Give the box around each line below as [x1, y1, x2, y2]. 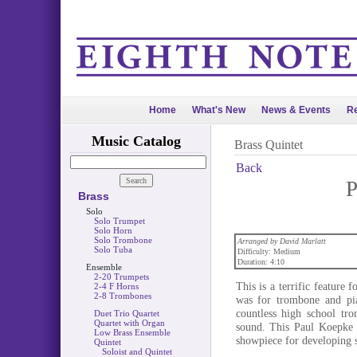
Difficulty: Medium [237, 247, 300, 256]
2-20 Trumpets [93, 272, 149, 281]
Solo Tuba [93, 245, 132, 254]
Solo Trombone [93, 235, 152, 245]
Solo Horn [93, 226, 132, 235]
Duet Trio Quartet [93, 308, 159, 318]
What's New [192, 104, 245, 116]
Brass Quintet [233, 138, 303, 151]
